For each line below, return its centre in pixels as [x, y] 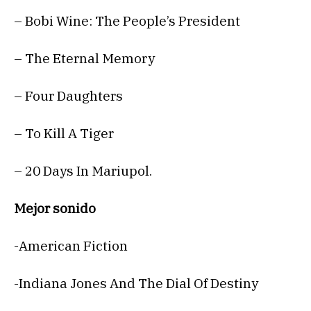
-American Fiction [71, 246]
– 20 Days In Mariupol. [83, 171]
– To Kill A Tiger [64, 134]
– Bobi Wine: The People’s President [127, 21]
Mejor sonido [55, 209]
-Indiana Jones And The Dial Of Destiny [136, 284]
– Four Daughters [68, 96]
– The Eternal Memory [84, 59]
